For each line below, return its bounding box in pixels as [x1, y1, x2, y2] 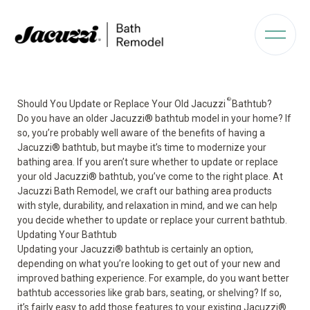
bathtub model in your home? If [153, 113, 291, 124]
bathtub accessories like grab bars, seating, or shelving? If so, [17, 287, 282, 298]
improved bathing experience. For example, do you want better [17, 273, 289, 284]
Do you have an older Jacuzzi [17, 113, 145, 124]
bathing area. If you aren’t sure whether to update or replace [17, 156, 278, 167]
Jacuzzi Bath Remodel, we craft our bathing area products [17, 185, 272, 197]
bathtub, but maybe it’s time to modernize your [60, 142, 266, 153]
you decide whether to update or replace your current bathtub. [17, 215, 287, 226]
